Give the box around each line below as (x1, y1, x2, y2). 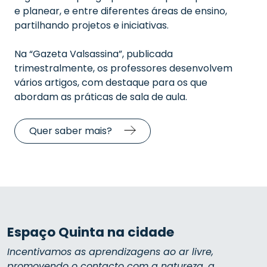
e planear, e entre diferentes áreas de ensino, (14, 4, 227, 18)
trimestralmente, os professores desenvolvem (14, 61, 232, 75)
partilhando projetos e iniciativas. (14, 18, 169, 32)
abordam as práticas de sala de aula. (14, 90, 187, 104)
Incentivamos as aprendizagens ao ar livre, (7, 245, 213, 259)
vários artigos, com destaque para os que (14, 76, 207, 89)
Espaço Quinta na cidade (7, 223, 174, 241)
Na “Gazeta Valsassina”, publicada (14, 47, 173, 61)
